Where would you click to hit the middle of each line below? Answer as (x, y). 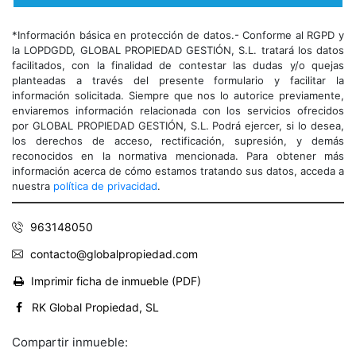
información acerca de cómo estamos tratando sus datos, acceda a (178, 171)
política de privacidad (105, 186)
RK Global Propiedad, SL (95, 308)
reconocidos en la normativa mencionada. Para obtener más (178, 156)
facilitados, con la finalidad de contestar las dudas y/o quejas (178, 66)
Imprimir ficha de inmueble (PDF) (116, 281)
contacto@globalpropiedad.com (114, 254)
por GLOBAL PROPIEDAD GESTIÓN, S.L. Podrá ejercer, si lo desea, (178, 126)
